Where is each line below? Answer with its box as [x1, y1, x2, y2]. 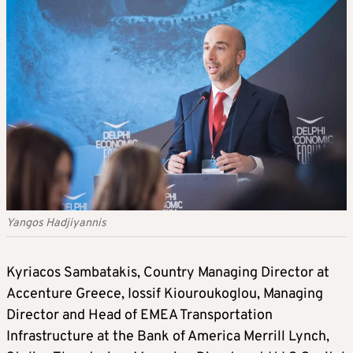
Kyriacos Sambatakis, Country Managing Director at [6, 263, 329, 282]
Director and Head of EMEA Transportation [6, 306, 273, 325]
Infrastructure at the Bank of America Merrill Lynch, [6, 327, 329, 346]
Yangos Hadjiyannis [6, 215, 106, 231]
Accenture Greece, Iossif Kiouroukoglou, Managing [6, 284, 323, 303]
